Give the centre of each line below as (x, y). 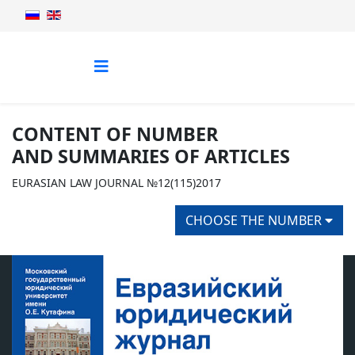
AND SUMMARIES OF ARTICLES (151, 156)
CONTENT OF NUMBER (115, 134)
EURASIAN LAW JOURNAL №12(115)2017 (116, 183)
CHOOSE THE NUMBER (255, 220)
